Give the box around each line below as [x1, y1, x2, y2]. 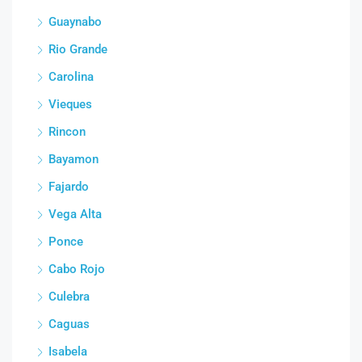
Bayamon [48, 151, 99, 166]
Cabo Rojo [48, 261, 105, 276]
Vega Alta [48, 206, 102, 221]
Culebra [48, 288, 90, 304]
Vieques [48, 96, 92, 112]
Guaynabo [48, 14, 102, 29]
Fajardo [48, 179, 89, 194]
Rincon [48, 124, 86, 139]
